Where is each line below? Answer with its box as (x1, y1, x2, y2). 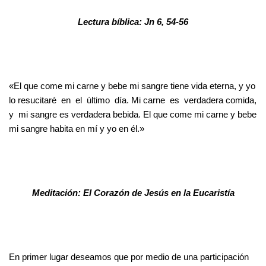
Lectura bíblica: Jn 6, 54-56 (78, 16, 188, 27)
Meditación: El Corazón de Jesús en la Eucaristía (31, 187, 235, 198)
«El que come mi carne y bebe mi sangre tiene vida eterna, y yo (9, 80, 255, 91)
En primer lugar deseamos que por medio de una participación (9, 251, 249, 262)
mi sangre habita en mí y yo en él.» (9, 123, 144, 134)
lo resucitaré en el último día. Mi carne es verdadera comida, (9, 94, 256, 105)
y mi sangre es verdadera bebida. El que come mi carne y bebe (9, 109, 256, 119)
